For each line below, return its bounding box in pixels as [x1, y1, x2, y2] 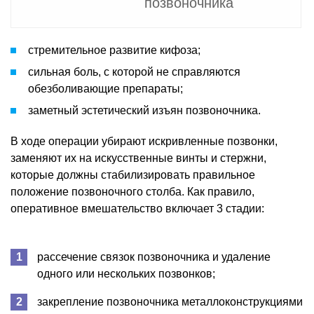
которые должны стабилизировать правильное [11, 168, 255, 181]
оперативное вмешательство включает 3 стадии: [11, 202, 264, 214]
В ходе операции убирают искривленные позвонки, [11, 135, 278, 147]
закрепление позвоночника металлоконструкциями [37, 295, 303, 308]
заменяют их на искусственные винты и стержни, [11, 151, 266, 164]
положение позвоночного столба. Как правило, [11, 185, 254, 198]
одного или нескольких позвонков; [37, 267, 215, 280]
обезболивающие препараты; [28, 82, 183, 95]
